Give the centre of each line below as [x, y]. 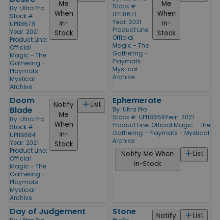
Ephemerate [137, 100]
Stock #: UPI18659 [139, 117]
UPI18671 [124, 14]
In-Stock [148, 164]
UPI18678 [23, 24]
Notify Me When [148, 154]
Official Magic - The [181, 125]
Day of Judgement [48, 211]
